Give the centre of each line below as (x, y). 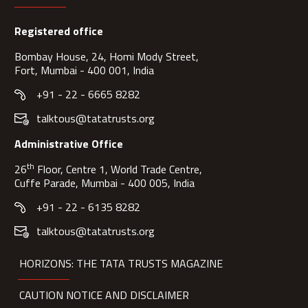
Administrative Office (69, 144)
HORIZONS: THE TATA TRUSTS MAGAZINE (121, 263)
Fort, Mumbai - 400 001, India (85, 70)
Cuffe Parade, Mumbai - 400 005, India (105, 183)
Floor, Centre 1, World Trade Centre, (119, 169)
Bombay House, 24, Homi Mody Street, (107, 57)
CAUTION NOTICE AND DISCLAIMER (104, 295)
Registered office (59, 31)
